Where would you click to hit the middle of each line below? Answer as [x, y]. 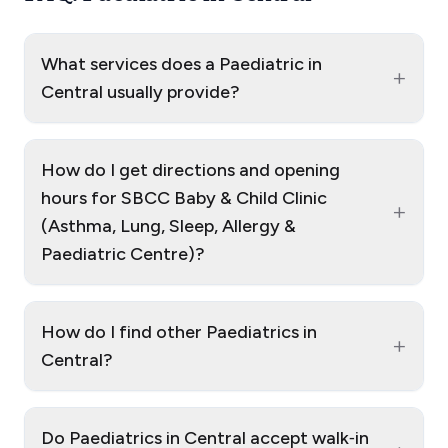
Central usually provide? [140, 92]
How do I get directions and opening [190, 170]
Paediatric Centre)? [123, 254]
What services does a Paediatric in [181, 64]
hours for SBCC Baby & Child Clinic [184, 198]
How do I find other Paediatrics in [179, 332]
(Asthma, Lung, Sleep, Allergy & [168, 226]
